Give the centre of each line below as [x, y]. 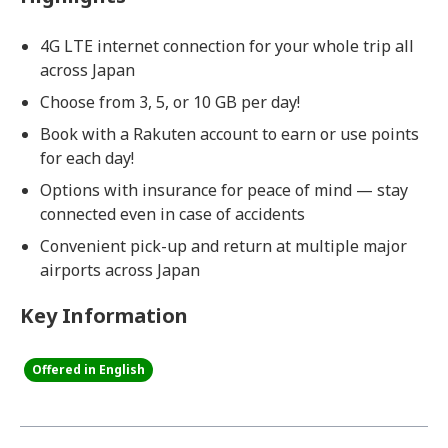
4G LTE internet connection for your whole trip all [227, 46]
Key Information [104, 315]
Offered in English [88, 369]
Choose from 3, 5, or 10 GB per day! [170, 102]
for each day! [87, 158]
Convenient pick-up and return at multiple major [223, 246]
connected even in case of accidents [172, 214]
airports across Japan [120, 270]
